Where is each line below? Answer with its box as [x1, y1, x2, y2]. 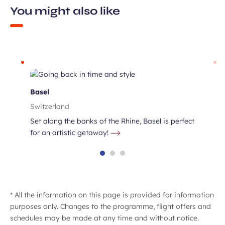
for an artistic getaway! [30, 128, 108, 138]
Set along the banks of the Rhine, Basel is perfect [30, 117, 194, 126]
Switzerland [30, 102, 69, 111]
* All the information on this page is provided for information [10, 190, 214, 199]
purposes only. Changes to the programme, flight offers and [10, 201, 211, 211]
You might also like [10, 5, 120, 18]
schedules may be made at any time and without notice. [10, 213, 199, 222]
